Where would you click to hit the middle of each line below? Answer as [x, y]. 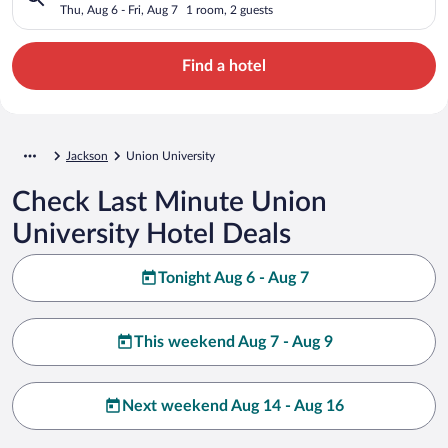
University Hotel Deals [151, 233]
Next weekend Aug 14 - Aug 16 [233, 405]
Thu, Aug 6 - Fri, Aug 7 [119, 9]
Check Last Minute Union [169, 201]
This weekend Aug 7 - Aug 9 [233, 341]
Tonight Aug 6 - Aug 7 [233, 277]
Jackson [87, 155]
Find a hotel [224, 65]
